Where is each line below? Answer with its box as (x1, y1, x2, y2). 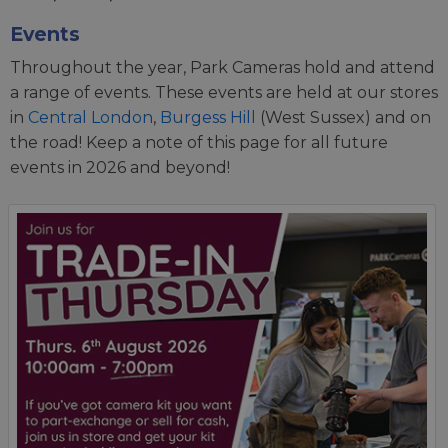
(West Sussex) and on (256, 108, 431, 128)
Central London (28, 108, 153, 128)
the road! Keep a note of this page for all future (10, 133, 388, 153)
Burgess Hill (160, 108, 256, 128)
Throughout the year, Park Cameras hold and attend (10, 58, 435, 78)
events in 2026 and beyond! (10, 158, 230, 178)
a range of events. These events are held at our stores (10, 83, 438, 103)
